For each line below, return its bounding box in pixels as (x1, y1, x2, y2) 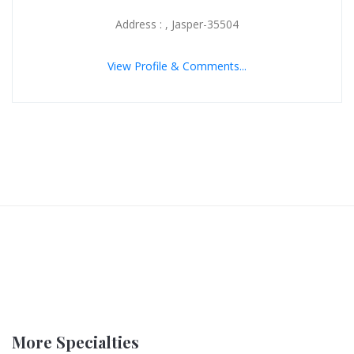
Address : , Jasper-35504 (115, 16, 239, 32)
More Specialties (12, 330, 139, 352)
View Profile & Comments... (107, 58, 247, 73)
